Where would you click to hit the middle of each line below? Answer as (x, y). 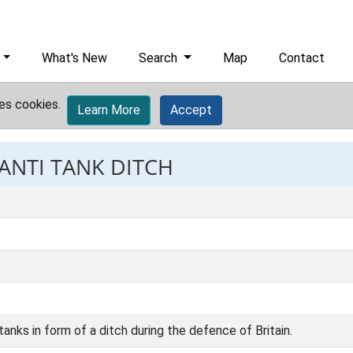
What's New (75, 58)
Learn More (109, 110)
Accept (191, 110)
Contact (302, 58)
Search (160, 58)
